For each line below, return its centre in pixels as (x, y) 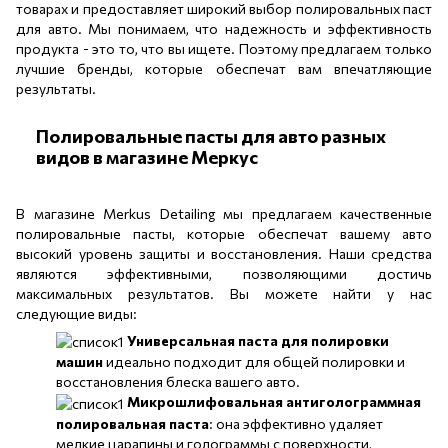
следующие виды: (76, 313)
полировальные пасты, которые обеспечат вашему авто (224, 233)
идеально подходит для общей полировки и (254, 362)
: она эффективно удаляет (296, 423)
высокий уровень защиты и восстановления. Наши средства (224, 253)
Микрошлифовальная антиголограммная (274, 402)
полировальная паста (132, 423)
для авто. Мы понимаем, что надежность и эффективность (224, 29)
